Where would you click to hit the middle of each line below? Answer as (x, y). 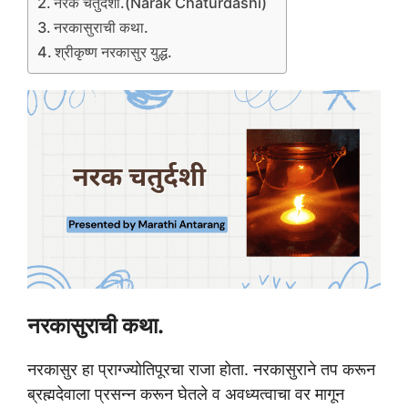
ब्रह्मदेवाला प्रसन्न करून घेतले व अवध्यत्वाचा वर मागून (186, 394)
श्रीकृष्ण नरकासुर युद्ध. (114, 52)
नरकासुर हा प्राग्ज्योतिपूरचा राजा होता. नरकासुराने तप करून (201, 370)
